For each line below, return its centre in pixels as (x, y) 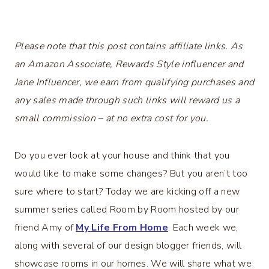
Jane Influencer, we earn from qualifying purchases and (134, 82)
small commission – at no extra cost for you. (112, 118)
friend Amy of (45, 227)
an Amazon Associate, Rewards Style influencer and (129, 64)
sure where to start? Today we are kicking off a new (127, 191)
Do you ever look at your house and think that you (122, 155)
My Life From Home (122, 227)
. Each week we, (203, 227)
